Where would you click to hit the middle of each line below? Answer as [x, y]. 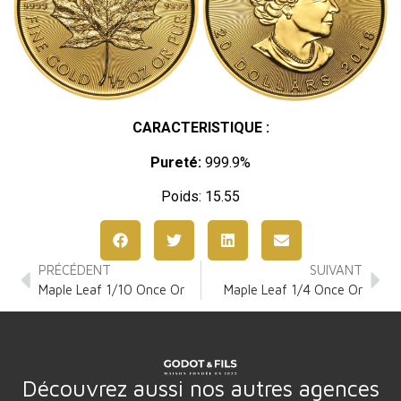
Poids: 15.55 [200, 196]
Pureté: [176, 162]
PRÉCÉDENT [75, 270]
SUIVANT [336, 270]
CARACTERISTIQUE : [200, 128]
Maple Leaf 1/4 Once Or [293, 290]
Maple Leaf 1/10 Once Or [112, 290]
